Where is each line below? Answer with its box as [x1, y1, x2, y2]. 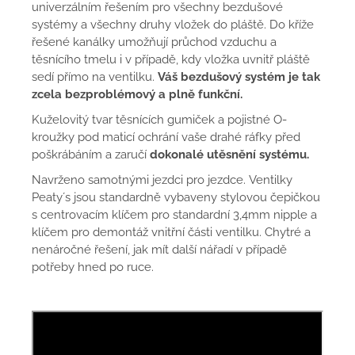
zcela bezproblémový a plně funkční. [32, 87, 242, 101]
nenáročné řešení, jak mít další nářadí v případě [32, 242, 287, 257]
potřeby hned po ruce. [32, 260, 154, 274]
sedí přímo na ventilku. [32, 70, 155, 84]
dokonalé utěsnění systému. [150, 147, 309, 162]
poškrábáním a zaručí [32, 147, 150, 162]
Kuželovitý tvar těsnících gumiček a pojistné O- [32, 113, 287, 127]
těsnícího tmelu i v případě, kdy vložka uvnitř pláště [32, 52, 310, 67]
